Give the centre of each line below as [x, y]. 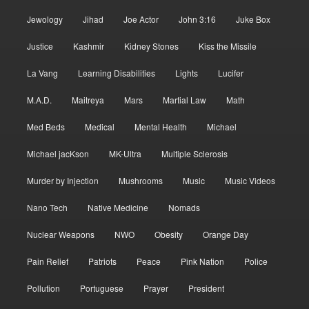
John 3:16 [198, 19]
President [207, 288]
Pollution [43, 288]
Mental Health [161, 126]
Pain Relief [47, 261]
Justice [40, 46]
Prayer [156, 288]
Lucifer [231, 72]
